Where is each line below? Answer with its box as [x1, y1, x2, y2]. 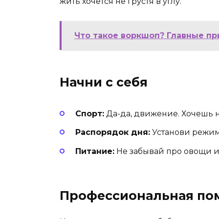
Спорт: [75, 109, 104, 119]
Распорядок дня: [75, 128, 150, 137]
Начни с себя [60, 75, 148, 90]
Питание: [75, 146, 114, 156]
